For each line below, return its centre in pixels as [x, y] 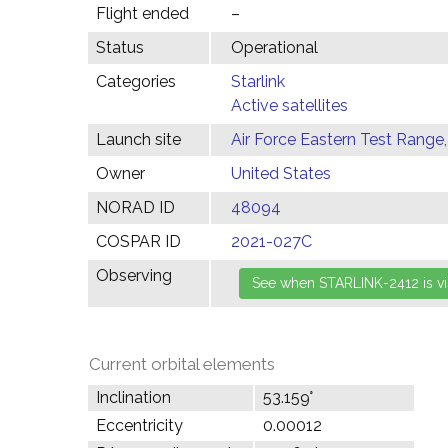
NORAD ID [135, 207]
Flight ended [142, 13]
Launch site [138, 139]
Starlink [258, 81]
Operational [274, 47]
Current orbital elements [182, 364]
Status [120, 47]
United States [281, 173]
